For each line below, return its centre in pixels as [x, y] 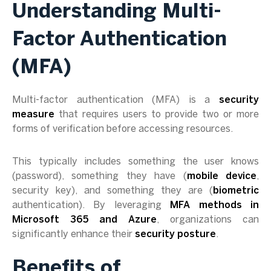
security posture [175, 234]
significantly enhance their [73, 234]
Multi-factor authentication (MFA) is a [116, 100]
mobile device [222, 176]
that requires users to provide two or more [157, 115]
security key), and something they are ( [113, 191]
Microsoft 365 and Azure [84, 220]
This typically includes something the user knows [135, 162]
